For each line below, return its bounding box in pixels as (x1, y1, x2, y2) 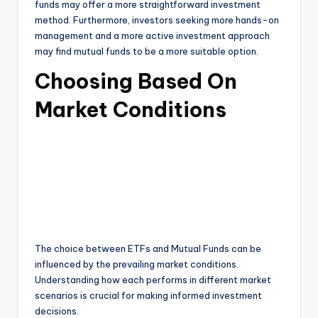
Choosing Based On (35, 67, 237, 94)
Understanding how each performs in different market (35, 273, 271, 285)
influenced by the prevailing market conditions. (35, 258, 238, 270)
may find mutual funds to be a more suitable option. (35, 45, 258, 57)
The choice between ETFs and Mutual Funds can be (35, 242, 261, 254)
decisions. (35, 305, 79, 317)
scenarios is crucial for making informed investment (35, 289, 262, 301)
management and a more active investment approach (35, 29, 270, 41)
